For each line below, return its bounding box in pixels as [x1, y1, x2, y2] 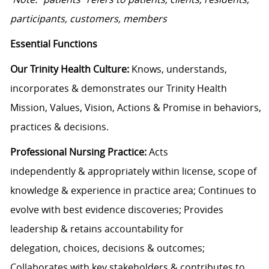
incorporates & [10, 82, 79, 95]
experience [70, 184, 121, 198]
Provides [183, 203, 223, 217]
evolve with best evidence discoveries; [10, 203, 181, 217]
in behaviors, [202, 101, 261, 115]
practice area [133, 184, 193, 198]
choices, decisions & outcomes [62, 241, 202, 255]
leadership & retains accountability [10, 222, 168, 236]
